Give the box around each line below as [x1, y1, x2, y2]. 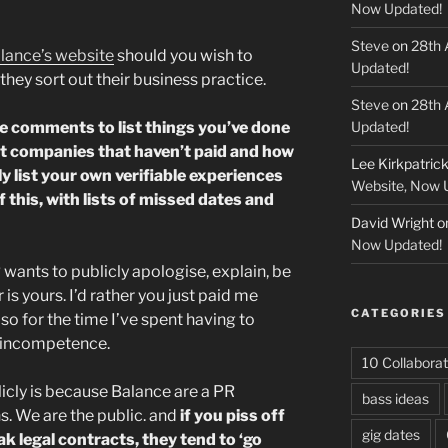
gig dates [361, 425, 420, 443]
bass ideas [361, 389, 429, 407]
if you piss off [180, 405, 285, 425]
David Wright [350, 213, 434, 231]
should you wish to [114, 45, 253, 65]
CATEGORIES [350, 305, 446, 320]
